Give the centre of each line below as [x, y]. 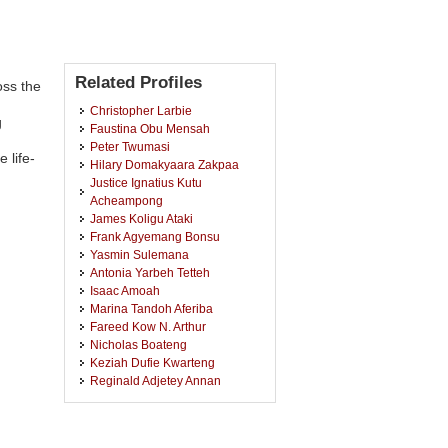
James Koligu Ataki [141, 218]
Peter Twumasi [130, 146]
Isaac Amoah [125, 290]
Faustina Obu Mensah [150, 128]
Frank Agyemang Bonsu [155, 236]
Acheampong [126, 200]
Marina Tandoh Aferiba [151, 308]
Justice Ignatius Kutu [146, 182]
